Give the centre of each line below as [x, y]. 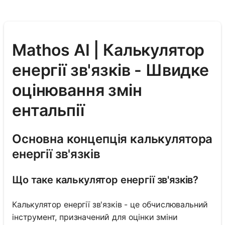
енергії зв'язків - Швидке [110, 70]
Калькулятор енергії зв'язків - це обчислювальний [110, 204]
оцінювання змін [77, 90]
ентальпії [48, 110]
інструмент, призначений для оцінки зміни [95, 217]
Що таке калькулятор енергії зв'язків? [105, 180]
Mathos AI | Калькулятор [108, 50]
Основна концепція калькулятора [113, 139]
